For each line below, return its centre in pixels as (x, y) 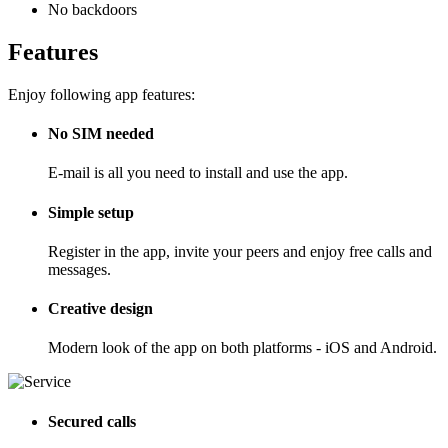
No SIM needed (101, 134)
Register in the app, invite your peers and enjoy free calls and (240, 251)
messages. (79, 269)
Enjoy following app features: (101, 94)
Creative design (100, 309)
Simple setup (91, 212)
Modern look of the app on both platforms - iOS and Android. (242, 348)
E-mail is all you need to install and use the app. (198, 173)
